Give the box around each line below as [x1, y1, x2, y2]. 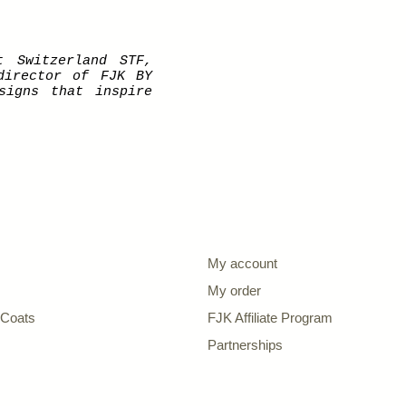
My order [208, 283, 265, 298]
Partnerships [208, 337, 283, 353]
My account [208, 256, 281, 271]
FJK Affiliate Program [208, 310, 336, 325]
